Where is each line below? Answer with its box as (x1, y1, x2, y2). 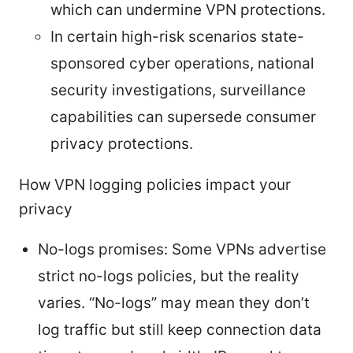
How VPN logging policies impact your (19, 175, 291, 194)
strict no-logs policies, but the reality (38, 266, 299, 285)
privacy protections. (50, 134, 193, 153)
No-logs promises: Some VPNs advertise (38, 240, 326, 258)
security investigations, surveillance (50, 80, 306, 99)
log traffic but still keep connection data (38, 320, 321, 339)
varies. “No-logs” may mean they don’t (38, 293, 310, 312)
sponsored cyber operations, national (50, 54, 314, 72)
